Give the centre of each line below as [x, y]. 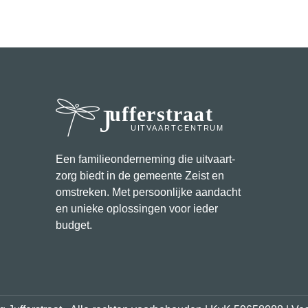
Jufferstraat [161, 113]
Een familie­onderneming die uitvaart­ [145, 159]
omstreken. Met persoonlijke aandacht [148, 192]
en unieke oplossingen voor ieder [136, 209]
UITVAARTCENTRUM [177, 128]
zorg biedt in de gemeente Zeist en [140, 176]
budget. [74, 225]
